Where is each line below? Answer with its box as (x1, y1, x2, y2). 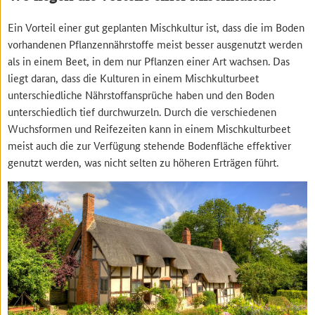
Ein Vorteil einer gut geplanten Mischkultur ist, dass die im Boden (8, 19, 305, 34)
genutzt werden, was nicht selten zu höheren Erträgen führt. (8, 154, 279, 169)
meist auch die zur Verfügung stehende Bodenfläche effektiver (8, 137, 292, 153)
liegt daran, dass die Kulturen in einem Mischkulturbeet (8, 70, 259, 85)
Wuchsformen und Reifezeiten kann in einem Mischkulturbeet (8, 120, 291, 136)
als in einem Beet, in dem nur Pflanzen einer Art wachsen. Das (8, 53, 290, 68)
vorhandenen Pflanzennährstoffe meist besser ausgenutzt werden (8, 36, 303, 51)
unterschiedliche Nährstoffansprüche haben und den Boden (8, 86, 275, 102)
